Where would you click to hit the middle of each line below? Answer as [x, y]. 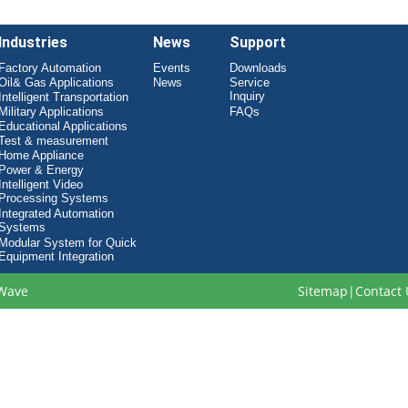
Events [171, 67]
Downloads [259, 67]
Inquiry [248, 96]
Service [250, 82]
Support [258, 42]
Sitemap [322, 291]
